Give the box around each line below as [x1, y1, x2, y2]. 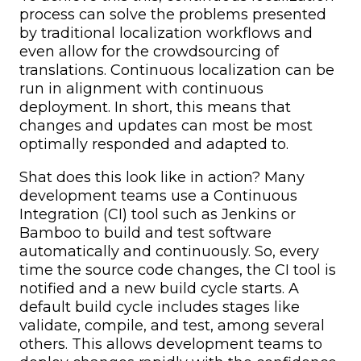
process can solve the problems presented [19, 5, 326, 23]
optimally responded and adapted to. [19, 135, 288, 153]
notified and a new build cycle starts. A [19, 279, 299, 297]
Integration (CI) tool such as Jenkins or [19, 205, 296, 223]
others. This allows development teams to [19, 334, 322, 353]
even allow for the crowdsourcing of [19, 42, 279, 60]
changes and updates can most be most [19, 116, 313, 135]
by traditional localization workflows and [19, 23, 313, 42]
